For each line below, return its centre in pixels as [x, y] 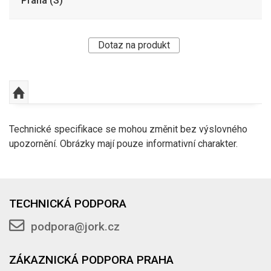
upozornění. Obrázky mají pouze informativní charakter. [123, 143]
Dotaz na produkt [134, 45]
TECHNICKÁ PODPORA [68, 203]
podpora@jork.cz [76, 226]
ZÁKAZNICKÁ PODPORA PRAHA [92, 260]
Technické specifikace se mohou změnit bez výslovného [128, 129]
